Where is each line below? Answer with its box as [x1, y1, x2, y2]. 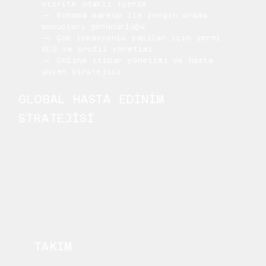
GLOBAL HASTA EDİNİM [18, 92, 164, 107]
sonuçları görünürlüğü [41, 23, 145, 31]
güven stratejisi [41, 68, 122, 77]
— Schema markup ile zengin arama [41, 11, 208, 20]
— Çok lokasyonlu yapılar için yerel [41, 34, 221, 43]
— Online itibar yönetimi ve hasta [41, 56, 214, 65]
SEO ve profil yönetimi [41, 45, 153, 54]
